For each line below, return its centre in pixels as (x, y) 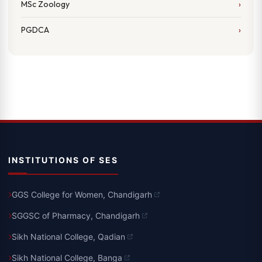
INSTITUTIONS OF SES (63, 160)
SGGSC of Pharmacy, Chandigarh (76, 216)
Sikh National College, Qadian (68, 237)
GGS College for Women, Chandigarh (82, 194)
